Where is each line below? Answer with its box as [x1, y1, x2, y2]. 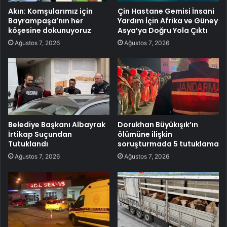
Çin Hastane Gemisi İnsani [118, 6, 214, 16]
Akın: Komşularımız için [8, 6, 93, 16]
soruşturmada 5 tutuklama [118, 139, 219, 149]
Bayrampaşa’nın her [8, 15, 83, 26]
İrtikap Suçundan [8, 129, 72, 140]
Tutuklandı [8, 139, 48, 149]
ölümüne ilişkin [118, 129, 172, 140]
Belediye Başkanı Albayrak [8, 120, 105, 130]
